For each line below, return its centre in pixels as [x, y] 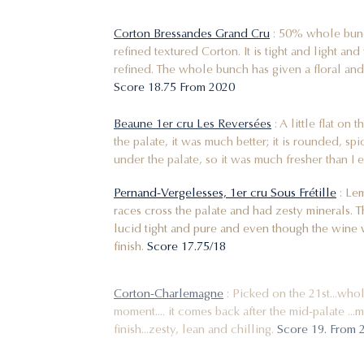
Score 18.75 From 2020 [176, 83]
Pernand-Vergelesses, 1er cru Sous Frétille [225, 191]
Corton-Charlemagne [169, 283]
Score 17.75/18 [190, 244]
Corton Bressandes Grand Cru [192, 30]
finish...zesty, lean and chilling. [195, 319]
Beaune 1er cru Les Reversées [193, 120]
